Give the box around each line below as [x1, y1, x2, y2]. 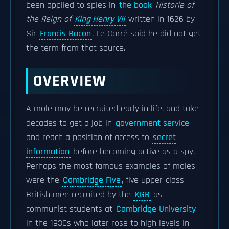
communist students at [26, 203, 115, 215]
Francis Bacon [40, 28, 91, 39]
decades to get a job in [26, 118, 114, 129]
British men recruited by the [26, 189, 133, 200]
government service [116, 118, 189, 129]
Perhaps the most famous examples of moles [26, 161, 195, 172]
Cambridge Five [63, 175, 121, 186]
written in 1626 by [126, 14, 195, 25]
